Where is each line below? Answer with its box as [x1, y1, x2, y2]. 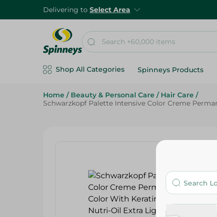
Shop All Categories [56, 65, 124, 74]
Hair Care [161, 91, 194, 99]
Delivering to [43, 5, 90, 14]
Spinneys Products [138, 65, 203, 74]
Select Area [90, 5, 130, 14]
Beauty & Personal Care [71, 91, 155, 99]
